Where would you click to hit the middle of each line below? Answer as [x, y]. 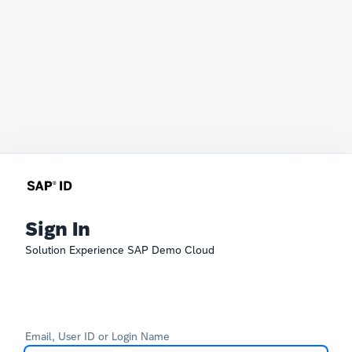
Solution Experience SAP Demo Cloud [120, 249]
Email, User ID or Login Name [97, 336]
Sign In [58, 229]
